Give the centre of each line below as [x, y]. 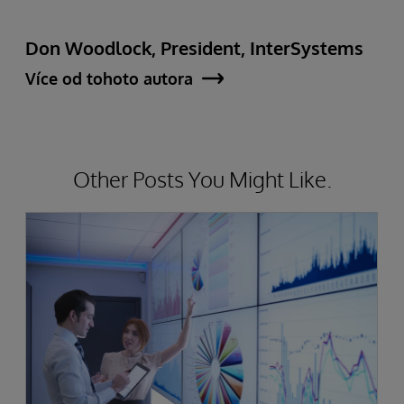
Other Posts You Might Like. [202, 179]
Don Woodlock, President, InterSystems [194, 48]
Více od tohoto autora [109, 79]
